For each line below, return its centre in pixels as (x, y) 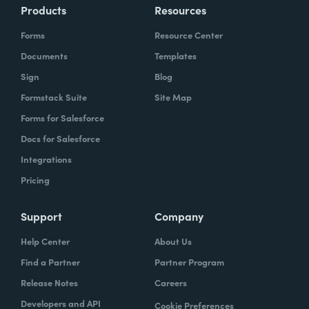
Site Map (173, 97)
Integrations (46, 159)
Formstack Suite (54, 97)
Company (179, 216)
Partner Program (189, 261)
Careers (171, 282)
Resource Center (189, 34)
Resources (180, 9)
